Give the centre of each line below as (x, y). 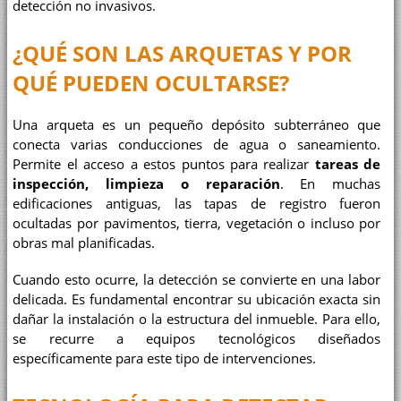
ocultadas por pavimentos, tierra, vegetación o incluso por (197, 223)
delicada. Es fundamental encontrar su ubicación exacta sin (197, 300)
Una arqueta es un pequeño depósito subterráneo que (197, 124)
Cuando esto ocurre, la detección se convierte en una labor (197, 280)
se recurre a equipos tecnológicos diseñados (197, 339)
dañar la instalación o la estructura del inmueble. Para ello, (197, 320)
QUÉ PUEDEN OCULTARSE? (151, 82)
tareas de (348, 164)
